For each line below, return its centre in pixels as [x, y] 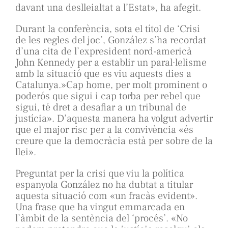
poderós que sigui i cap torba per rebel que [108, 96]
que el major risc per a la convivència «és [104, 130]
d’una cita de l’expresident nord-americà [104, 52]
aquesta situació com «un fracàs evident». [106, 196]
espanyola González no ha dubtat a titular [104, 185]
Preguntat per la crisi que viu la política [100, 174]
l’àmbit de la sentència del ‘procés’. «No [102, 219]
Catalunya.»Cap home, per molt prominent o [111, 85]
